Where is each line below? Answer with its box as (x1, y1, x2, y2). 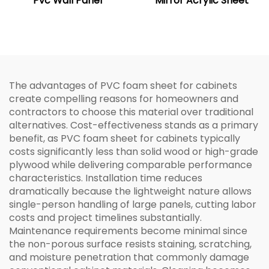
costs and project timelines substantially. (9, 211, 202, 225)
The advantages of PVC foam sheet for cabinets (9, 79, 237, 92)
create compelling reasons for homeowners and (9, 92, 238, 106)
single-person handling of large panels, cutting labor (9, 198, 256, 211)
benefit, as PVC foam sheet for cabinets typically (9, 131, 240, 145)
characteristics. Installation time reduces (9, 171, 202, 185)
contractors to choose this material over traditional (9, 105, 253, 119)
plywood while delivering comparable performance (9, 158, 252, 172)
